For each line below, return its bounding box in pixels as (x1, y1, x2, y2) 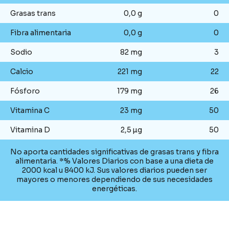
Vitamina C (10, 106, 50, 115)
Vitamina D (10, 125, 50, 134)
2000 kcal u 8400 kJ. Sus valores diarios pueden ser (22, 166, 207, 175)
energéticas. (92, 184, 137, 193)
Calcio (10, 67, 33, 76)
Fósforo (10, 86, 40, 96)
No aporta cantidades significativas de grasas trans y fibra (10, 147, 219, 156)
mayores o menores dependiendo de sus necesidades (16, 175, 213, 184)
